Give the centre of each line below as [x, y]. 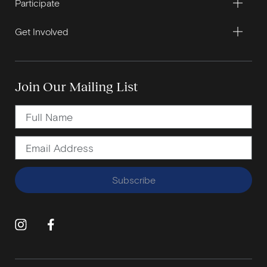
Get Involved [42, 31]
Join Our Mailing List [76, 86]
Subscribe [133, 179]
